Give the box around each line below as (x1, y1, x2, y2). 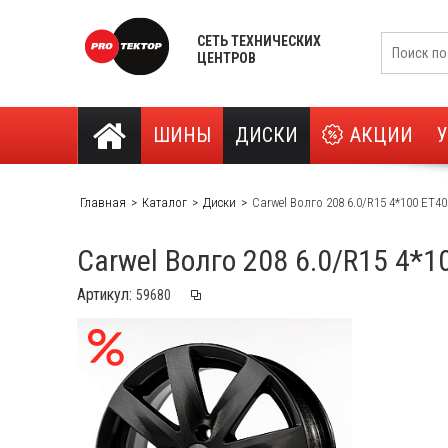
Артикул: (77, 285, 136, 304)
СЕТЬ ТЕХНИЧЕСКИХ (197, 32, 321, 49)
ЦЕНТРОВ (197, 49, 256, 66)
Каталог (142, 195, 187, 210)
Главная (80, 195, 126, 210)
